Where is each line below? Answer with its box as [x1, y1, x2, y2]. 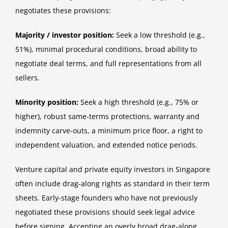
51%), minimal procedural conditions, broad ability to [15, 44, 197, 54]
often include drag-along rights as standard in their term [15, 179, 210, 189]
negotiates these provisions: [15, 6, 111, 16]
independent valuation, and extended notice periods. [15, 140, 197, 150]
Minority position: [15, 97, 78, 107]
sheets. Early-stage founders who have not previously [15, 193, 197, 203]
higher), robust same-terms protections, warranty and [15, 111, 199, 122]
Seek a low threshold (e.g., [114, 30, 205, 40]
